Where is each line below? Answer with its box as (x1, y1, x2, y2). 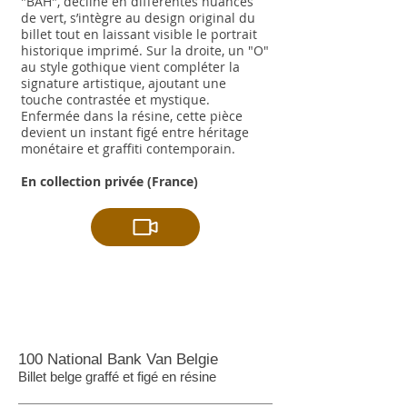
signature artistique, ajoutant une (21, 74, 226, 92)
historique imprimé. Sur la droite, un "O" (21, 42, 269, 59)
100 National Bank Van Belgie (18, 351, 218, 368)
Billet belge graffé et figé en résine (18, 369, 216, 384)
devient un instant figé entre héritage (21, 124, 249, 141)
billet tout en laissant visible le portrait (21, 25, 257, 43)
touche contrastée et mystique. (21, 91, 210, 108)
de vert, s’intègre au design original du (21, 9, 255, 26)
